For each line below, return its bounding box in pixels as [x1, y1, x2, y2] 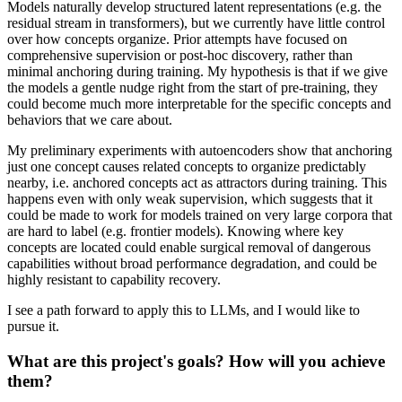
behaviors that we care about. [7, 112, 172, 128]
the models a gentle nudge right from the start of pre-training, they [7, 80, 378, 96]
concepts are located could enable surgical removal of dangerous [7, 240, 371, 256]
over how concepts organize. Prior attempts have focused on [7, 31, 347, 48]
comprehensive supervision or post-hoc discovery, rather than [7, 48, 353, 64]
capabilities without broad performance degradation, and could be [7, 256, 377, 272]
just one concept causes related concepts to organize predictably [7, 159, 366, 175]
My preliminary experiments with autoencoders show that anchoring [7, 143, 392, 159]
